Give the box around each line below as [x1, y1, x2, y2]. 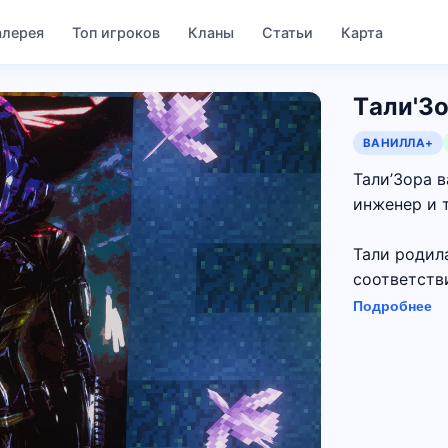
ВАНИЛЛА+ [362, 135, 434, 150]
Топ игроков [72, 23, 161, 41]
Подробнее [352, 298, 432, 314]
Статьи [262, 23, 314, 41]
